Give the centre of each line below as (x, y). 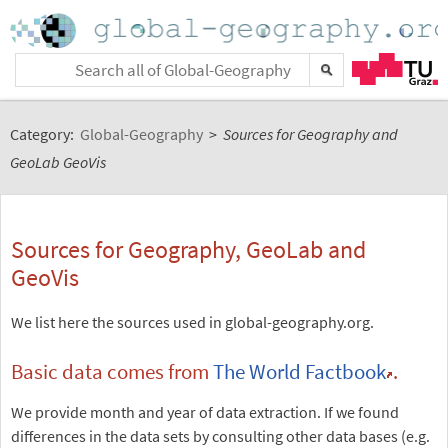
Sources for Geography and (310, 134)
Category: (43, 134)
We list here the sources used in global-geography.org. (192, 322)
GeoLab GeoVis (58, 162)
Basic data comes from (112, 371)
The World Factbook (299, 371)
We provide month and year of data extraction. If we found (205, 411)
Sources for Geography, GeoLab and (188, 249)
